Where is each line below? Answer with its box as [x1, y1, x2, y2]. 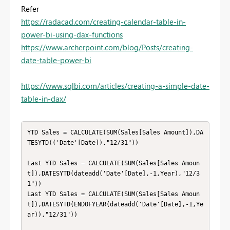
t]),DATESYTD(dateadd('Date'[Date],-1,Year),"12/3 [27, 169, 200, 177]
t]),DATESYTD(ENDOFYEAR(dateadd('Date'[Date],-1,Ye [27, 200, 203, 208]
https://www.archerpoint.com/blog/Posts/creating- [21, 42, 193, 53]
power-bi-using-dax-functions [21, 29, 123, 40]
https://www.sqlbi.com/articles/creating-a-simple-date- [21, 81, 209, 91]
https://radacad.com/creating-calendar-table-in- [21, 16, 186, 27]
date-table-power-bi [21, 55, 91, 66]
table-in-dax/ [21, 93, 66, 104]
